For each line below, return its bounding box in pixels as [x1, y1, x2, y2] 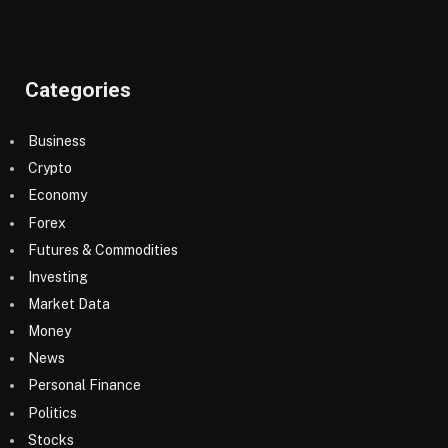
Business [28, 133, 86, 150]
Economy [28, 187, 87, 204]
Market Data [28, 295, 110, 312]
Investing [28, 268, 88, 285]
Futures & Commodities [28, 241, 178, 258]
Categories [25, 77, 131, 102]
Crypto [28, 160, 72, 177]
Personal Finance [28, 377, 141, 394]
